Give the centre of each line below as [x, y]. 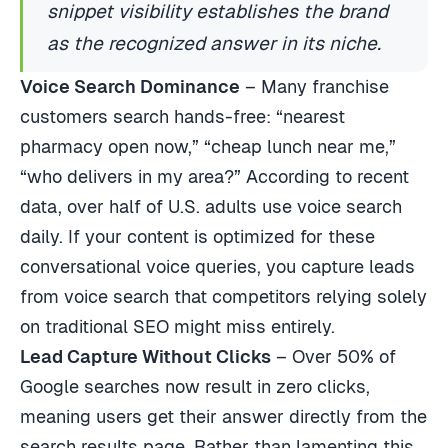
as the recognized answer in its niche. [214, 44]
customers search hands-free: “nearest [182, 117]
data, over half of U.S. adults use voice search [211, 207]
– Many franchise [314, 87]
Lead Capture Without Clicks [145, 357]
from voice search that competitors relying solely [223, 297]
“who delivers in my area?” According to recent [214, 177]
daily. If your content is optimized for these [197, 237]
